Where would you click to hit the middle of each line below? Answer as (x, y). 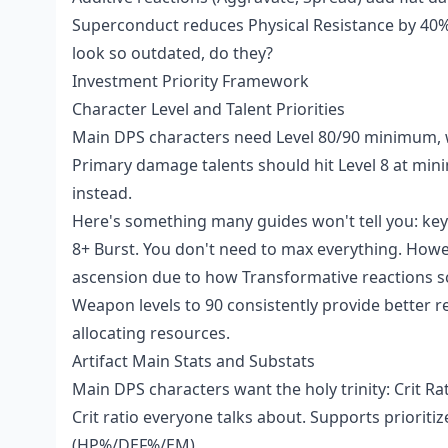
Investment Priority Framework (190, 81)
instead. (102, 193)
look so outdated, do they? (172, 53)
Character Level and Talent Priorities (208, 109)
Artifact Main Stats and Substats (193, 361)
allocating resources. (151, 333)
